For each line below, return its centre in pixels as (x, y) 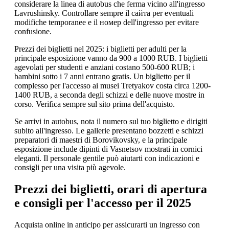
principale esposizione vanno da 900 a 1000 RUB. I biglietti (111, 58)
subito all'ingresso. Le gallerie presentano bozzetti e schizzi (109, 131)
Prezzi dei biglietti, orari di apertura (111, 189)
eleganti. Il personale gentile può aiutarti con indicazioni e (107, 158)
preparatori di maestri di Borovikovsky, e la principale (101, 140)
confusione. (33, 32)
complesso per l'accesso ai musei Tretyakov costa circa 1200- (112, 86)
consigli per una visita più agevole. (70, 168)
